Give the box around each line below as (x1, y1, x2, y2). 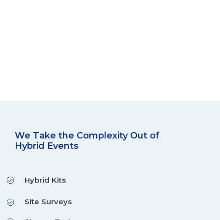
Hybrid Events (15, 140, 79, 151)
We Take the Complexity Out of (15, 130, 160, 141)
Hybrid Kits (25, 175, 66, 185)
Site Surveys (25, 196, 72, 206)
